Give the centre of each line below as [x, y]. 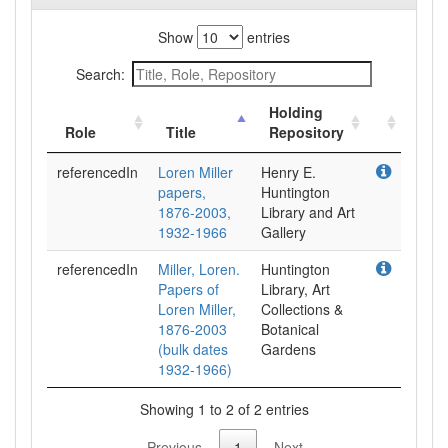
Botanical [290, 329]
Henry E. [288, 172]
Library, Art [295, 289]
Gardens [288, 349]
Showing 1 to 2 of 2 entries [224, 408]
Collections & [302, 309]
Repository [306, 132]
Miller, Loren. [199, 269]
